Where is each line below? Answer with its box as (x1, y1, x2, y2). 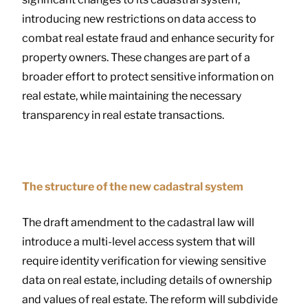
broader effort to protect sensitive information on (22, 69, 274, 83)
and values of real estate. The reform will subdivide (22, 292, 278, 306)
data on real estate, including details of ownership (22, 273, 272, 287)
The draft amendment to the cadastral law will (22, 215, 254, 229)
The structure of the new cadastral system (22, 179, 243, 193)
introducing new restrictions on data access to (22, 12, 256, 25)
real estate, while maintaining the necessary (22, 89, 241, 102)
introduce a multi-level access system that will (22, 234, 255, 248)
